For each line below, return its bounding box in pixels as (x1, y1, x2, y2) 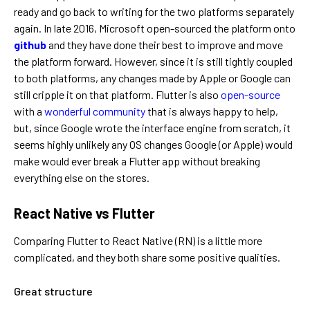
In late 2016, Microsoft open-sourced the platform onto (42, 21, 295, 35)
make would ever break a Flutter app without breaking (14, 154, 260, 168)
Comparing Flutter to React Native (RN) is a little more (14, 234, 262, 248)
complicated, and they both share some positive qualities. (14, 250, 280, 264)
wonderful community (44, 104, 145, 118)
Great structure (14, 284, 93, 298)
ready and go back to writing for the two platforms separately (14, 5, 294, 19)
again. (14, 21, 42, 35)
